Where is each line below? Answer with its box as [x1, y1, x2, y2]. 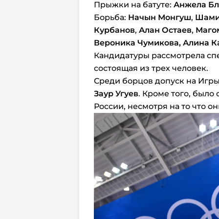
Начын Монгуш [128, 13, 191, 22]
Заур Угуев [94, 89, 138, 98]
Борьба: [94, 13, 128, 22]
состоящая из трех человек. [94, 64, 208, 73]
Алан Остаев [139, 25, 192, 35]
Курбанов [94, 25, 135, 35]
